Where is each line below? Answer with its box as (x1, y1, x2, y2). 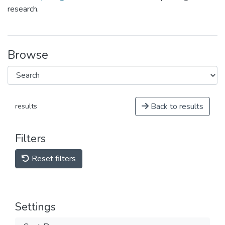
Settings (15, 199, 56, 214)
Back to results (149, 101, 203, 112)
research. (8, 4, 39, 15)
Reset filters (30, 153, 76, 164)
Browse (8, 47, 48, 63)
